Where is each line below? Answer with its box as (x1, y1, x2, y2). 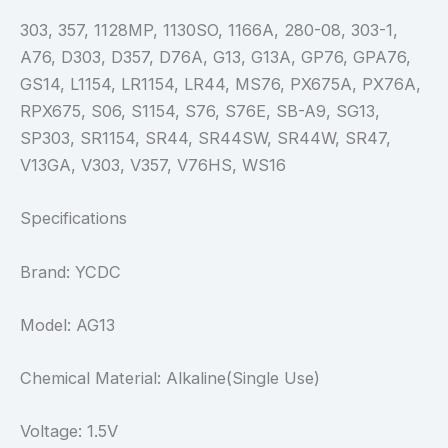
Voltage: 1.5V (20, 421, 118, 442)
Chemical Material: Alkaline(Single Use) (20, 368, 320, 389)
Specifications (20, 208, 127, 229)
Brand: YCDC (20, 261, 121, 282)
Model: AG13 (20, 314, 115, 335)
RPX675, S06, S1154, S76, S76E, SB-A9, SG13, (20, 101, 380, 122)
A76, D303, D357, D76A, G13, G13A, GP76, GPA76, (20, 47, 411, 68)
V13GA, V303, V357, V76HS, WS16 (20, 155, 286, 176)
